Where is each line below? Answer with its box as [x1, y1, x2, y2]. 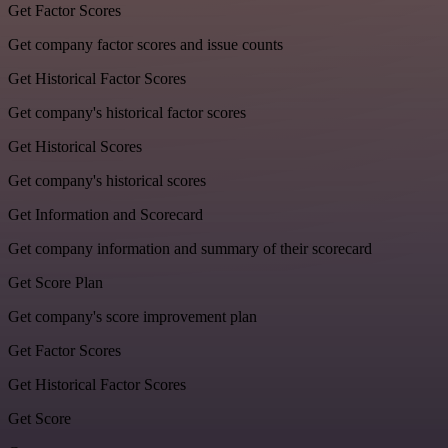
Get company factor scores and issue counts [8, 35, 283, 53]
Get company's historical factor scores [8, 103, 246, 121]
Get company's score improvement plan [8, 307, 257, 325]
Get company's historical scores [8, 171, 206, 189]
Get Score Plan [8, 273, 103, 291]
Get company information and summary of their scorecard [8, 239, 372, 257]
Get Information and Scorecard [8, 205, 203, 223]
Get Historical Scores [8, 137, 142, 155]
